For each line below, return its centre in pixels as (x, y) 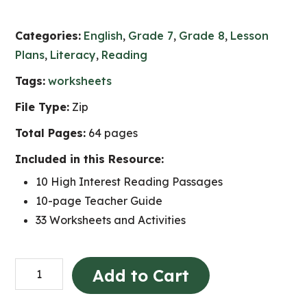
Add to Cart (141, 275)
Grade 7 (151, 36)
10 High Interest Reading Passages (130, 182)
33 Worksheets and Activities (111, 220)
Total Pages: (51, 133)
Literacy (73, 55)
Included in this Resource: (90, 159)
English (103, 36)
